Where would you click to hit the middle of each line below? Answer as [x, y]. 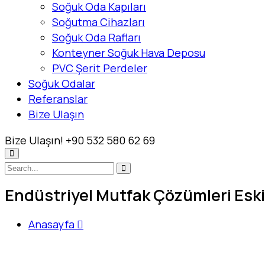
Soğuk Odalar [62, 83]
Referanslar [58, 99]
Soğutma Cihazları [98, 22]
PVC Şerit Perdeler [100, 68]
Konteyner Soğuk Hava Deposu [129, 53]
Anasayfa [51, 224]
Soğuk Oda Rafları [96, 37]
